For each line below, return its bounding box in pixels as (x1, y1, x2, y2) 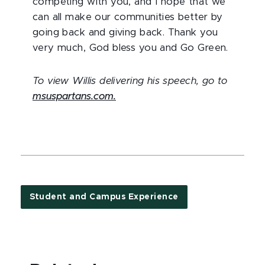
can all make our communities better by (33, 12, 223, 22)
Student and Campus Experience (30, 193, 179, 201)
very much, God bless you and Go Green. (33, 43, 228, 53)
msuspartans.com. (33, 92, 116, 101)
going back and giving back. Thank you (33, 28, 218, 37)
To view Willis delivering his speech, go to (33, 76, 228, 86)
